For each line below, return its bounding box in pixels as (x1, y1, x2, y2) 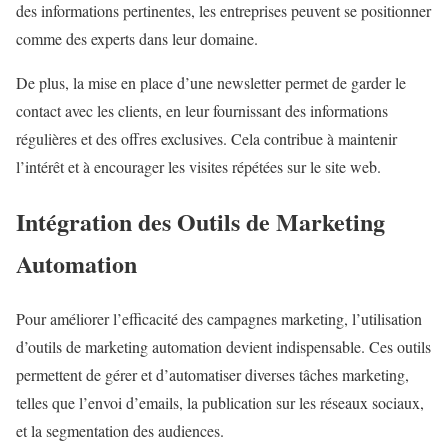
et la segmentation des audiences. (16, 419, 224, 441)
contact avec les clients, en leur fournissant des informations (16, 100, 388, 122)
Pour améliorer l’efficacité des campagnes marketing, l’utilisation (16, 307, 422, 329)
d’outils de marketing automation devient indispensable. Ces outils (16, 335, 431, 357)
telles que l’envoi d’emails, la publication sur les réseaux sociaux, (16, 391, 424, 413)
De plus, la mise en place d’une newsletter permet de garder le (16, 72, 406, 94)
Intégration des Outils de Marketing (16, 204, 385, 240)
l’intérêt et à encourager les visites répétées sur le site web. (16, 156, 381, 178)
